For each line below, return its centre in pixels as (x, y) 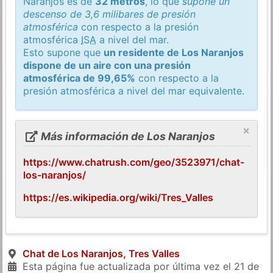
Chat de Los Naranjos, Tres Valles (101, 253)
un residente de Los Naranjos (174, 52)
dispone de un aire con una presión (107, 65)
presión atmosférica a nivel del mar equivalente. (134, 90)
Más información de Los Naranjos (126, 136)
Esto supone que (64, 52)
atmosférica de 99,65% (80, 78)
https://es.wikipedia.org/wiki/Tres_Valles (119, 197)
